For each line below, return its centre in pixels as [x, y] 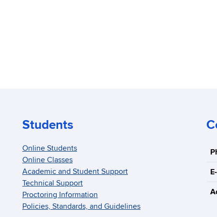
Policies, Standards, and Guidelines [81, 207]
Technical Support [53, 183]
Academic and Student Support [75, 172]
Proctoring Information [60, 195]
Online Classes [47, 160]
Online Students [50, 148]
